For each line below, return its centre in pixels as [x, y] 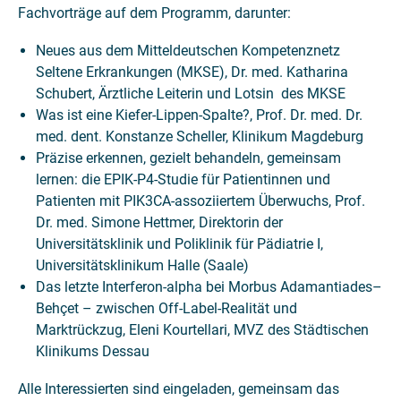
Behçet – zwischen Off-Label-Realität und [166, 308]
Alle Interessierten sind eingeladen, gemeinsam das [179, 389]
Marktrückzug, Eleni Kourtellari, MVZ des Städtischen [202, 330]
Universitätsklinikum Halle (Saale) [142, 265]
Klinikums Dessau [93, 351]
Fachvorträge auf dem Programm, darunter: [154, 13]
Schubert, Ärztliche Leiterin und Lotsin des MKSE [191, 94]
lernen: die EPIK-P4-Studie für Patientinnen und [183, 179]
